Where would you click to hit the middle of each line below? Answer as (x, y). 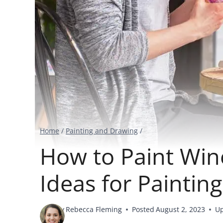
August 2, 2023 (181, 210)
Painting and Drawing (102, 130)
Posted (143, 210)
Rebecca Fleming (94, 210)
